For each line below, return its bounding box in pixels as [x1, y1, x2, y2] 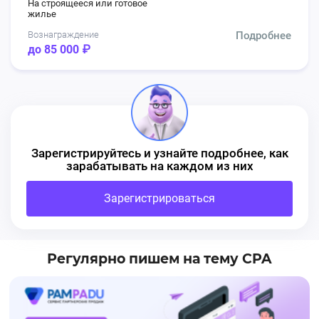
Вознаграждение [28, 28, 99, 40]
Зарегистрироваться [104, 191, 215, 205]
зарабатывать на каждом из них [66, 158, 253, 173]
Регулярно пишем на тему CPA [47, 250, 272, 267]
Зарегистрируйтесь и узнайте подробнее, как [31, 145, 288, 160]
